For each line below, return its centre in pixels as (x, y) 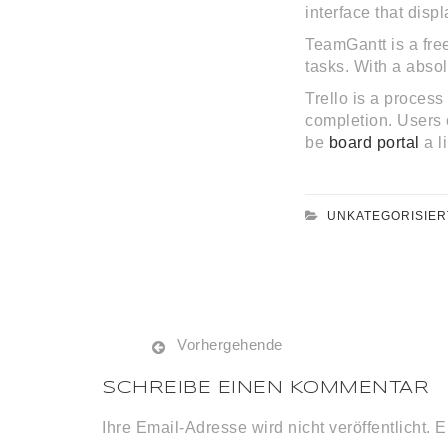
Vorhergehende (230, 345)
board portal (374, 143)
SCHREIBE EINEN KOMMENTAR (265, 389)
